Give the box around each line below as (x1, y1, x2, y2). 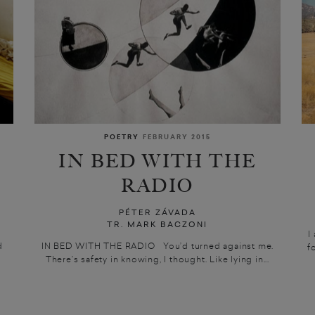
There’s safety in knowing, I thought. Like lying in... (45, 252, 270, 264)
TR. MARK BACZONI (107, 218, 208, 230)
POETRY (103, 131, 139, 142)
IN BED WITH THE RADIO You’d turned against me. (41, 239, 274, 251)
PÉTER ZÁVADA (118, 206, 196, 218)
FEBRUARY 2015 (142, 131, 211, 142)
